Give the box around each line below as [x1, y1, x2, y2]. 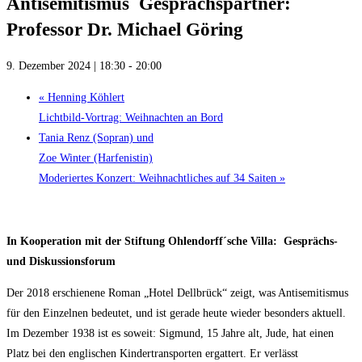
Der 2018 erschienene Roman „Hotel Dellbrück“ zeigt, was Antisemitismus [6, 286, 348, 299]
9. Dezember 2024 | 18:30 [6, 59, 125, 72]
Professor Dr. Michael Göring [6, 19, 243, 40]
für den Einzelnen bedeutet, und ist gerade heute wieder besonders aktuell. [6, 306, 346, 319]
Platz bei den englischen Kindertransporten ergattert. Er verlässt [6, 347, 298, 360]
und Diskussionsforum [6, 255, 116, 267]
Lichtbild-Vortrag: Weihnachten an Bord [39, 111, 223, 124]
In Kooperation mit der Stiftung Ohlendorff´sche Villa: [6, 234, 277, 247]
